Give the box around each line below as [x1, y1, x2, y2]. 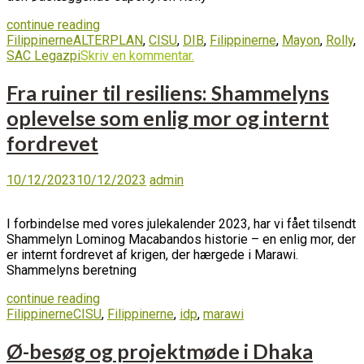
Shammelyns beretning [6, 262, 136, 279]
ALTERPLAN [73, 32, 143, 48]
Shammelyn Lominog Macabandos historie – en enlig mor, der [6, 232, 356, 248]
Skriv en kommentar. [80, 47, 194, 63]
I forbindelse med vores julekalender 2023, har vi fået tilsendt [6, 216, 356, 232]
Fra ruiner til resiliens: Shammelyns [6, 80, 329, 105]
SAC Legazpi [6, 47, 80, 63]
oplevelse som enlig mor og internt [6, 105, 329, 130]
